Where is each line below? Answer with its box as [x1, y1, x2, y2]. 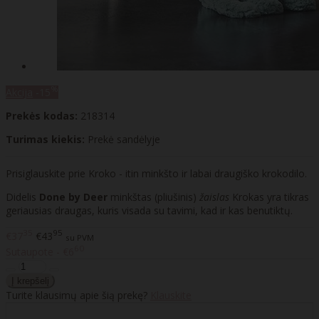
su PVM [66, 231, 94, 243]
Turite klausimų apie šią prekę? [6, 288, 150, 303]
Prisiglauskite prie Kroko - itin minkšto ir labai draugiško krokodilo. [6, 166, 307, 180]
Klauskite [150, 288, 192, 303]
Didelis [6, 189, 39, 204]
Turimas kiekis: [6, 132, 85, 146]
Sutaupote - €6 [6, 245, 74, 259]
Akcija [6, 85, 33, 99]
